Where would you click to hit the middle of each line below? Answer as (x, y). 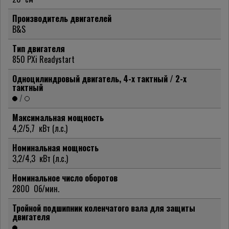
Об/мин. (47, 189)
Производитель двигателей (62, 19)
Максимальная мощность (58, 118)
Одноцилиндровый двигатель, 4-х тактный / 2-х (99, 79)
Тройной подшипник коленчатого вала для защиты (104, 208)
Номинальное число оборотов (65, 178)
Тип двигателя (39, 49)
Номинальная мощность (55, 148)
